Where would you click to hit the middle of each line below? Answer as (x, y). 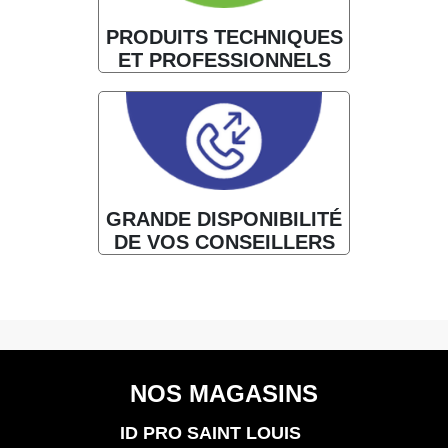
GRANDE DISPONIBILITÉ (224, 219)
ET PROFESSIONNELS (224, 59)
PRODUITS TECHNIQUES (224, 36)
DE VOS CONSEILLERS (224, 242)
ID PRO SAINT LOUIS (210, 433)
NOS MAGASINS (224, 394)
